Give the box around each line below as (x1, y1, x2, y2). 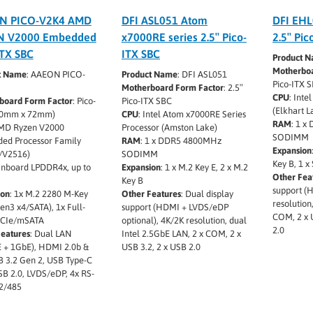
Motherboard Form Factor (121, 82, 224, 94)
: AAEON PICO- (26, 69, 85, 80)
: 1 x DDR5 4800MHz (140, 136, 221, 147)
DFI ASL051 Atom (121, 14, 208, 27)
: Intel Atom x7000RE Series (138, 109, 246, 120)
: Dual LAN (29, 228, 71, 240)
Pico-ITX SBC (121, 96, 172, 107)
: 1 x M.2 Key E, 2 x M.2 (160, 162, 248, 173)
